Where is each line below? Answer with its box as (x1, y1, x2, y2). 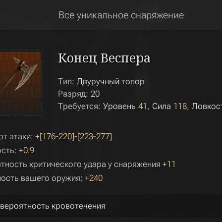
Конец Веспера (58, 49, 151, 66)
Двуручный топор (77, 76, 145, 86)
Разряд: (58, 89, 88, 99)
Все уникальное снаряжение (58, 9, 184, 21)
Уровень (103, 101, 136, 111)
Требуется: (58, 101, 101, 111)
